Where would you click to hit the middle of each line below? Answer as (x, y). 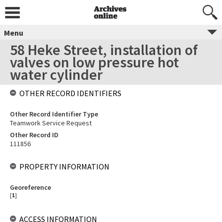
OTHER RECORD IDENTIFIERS (70, 93)
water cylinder (56, 74)
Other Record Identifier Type (54, 114)
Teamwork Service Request (51, 123)
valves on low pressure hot (94, 62)
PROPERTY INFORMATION (64, 166)
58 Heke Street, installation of (104, 50)
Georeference (30, 187)
